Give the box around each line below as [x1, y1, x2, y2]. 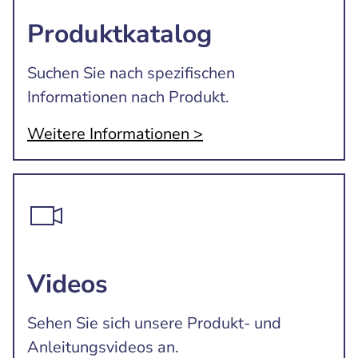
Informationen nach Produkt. [27, 86, 229, 108]
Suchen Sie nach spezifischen [27, 62, 235, 84]
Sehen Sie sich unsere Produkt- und [27, 312, 281, 334]
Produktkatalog [27, 17, 212, 51]
